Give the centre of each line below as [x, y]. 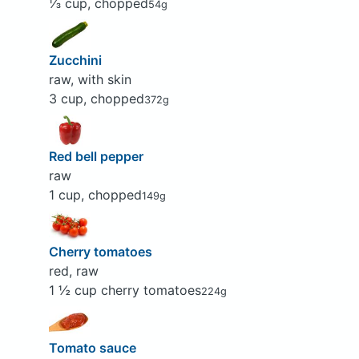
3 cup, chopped [96, 99]
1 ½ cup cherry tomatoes [125, 290]
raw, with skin [90, 80]
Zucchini [75, 61]
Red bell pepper [96, 156]
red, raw [73, 271]
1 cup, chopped [95, 194]
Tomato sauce [92, 347]
